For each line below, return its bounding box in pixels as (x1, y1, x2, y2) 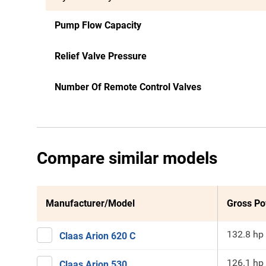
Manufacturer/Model (46, 198, 135, 209)
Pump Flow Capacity (55, 20, 141, 31)
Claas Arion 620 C (59, 230, 135, 242)
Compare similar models (37, 148, 217, 168)
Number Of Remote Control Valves (55, 81, 201, 93)
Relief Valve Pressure (55, 50, 147, 62)
